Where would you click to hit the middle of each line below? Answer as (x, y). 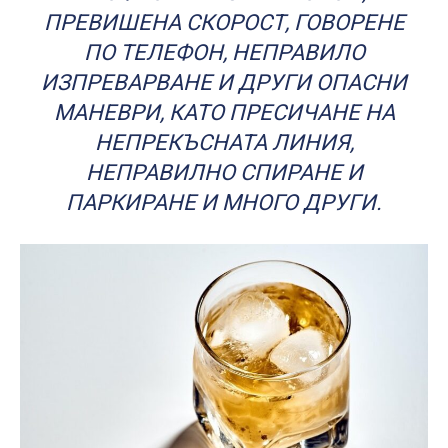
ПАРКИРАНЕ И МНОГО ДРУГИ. (224, 203)
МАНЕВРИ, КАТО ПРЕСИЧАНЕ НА (224, 113)
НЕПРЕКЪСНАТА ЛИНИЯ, (224, 143)
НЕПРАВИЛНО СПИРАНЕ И (224, 173)
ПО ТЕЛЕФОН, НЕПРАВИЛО (224, 53)
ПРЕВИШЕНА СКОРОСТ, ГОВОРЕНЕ (224, 23)
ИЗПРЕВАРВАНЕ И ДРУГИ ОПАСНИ (224, 83)
